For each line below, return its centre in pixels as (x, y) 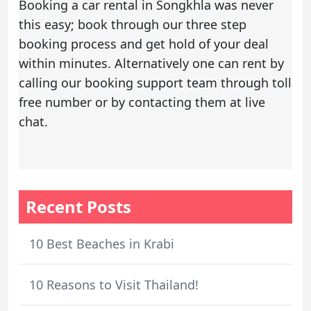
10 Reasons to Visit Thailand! (114, 284)
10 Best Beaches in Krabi (102, 243)
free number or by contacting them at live (142, 102)
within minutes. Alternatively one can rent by (151, 63)
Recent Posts (78, 206)
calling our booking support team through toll (155, 82)
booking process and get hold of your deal (144, 43)
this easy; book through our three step (133, 24)
